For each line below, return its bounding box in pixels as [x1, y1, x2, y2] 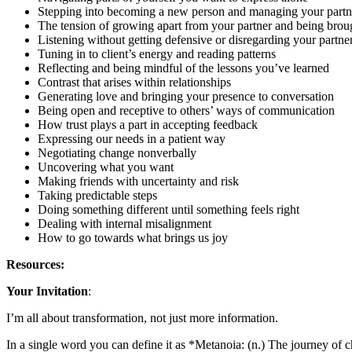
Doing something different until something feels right [38, 203, 299, 216]
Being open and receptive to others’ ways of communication [38, 104, 335, 117]
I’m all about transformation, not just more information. [6, 311, 278, 324]
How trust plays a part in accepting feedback [38, 118, 258, 131]
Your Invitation [6, 284, 88, 298]
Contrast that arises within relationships [38, 75, 231, 89]
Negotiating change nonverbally [38, 146, 196, 159]
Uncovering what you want [38, 160, 174, 174]
